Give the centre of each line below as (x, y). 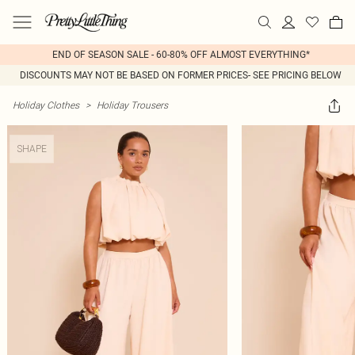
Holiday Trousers (132, 105)
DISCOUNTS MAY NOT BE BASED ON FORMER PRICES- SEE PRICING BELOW (181, 75)
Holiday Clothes (46, 105)
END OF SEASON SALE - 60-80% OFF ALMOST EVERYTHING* (181, 55)
